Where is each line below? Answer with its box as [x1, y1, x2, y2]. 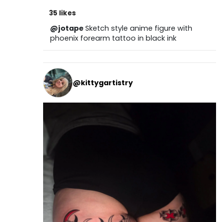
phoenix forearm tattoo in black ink [50, 33, 176, 44]
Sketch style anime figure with [85, 23, 192, 34]
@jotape [50, 23, 85, 34]
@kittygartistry [72, 77, 133, 88]
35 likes [49, 8, 76, 18]
